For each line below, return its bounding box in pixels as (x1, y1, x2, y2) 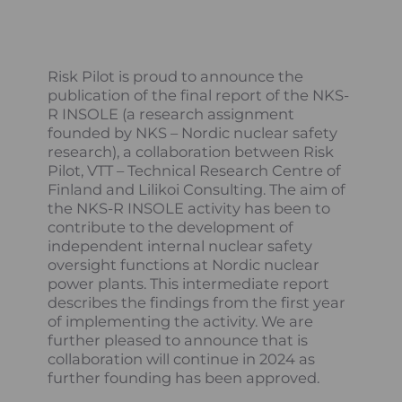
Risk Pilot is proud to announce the (48, 66, 304, 85)
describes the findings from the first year (48, 293, 346, 311)
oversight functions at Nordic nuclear (48, 255, 320, 274)
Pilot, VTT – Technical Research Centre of (48, 161, 342, 179)
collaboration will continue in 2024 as (48, 349, 316, 368)
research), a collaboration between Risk (48, 142, 335, 161)
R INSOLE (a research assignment (48, 104, 295, 123)
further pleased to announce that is (48, 330, 309, 349)
